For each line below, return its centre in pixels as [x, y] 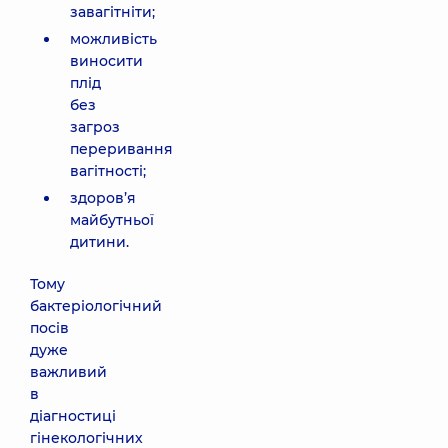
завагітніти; [112, 12]
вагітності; [108, 171]
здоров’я [103, 198]
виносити [106, 61]
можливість [113, 39]
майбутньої [112, 220]
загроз [95, 127]
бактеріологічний [96, 306]
